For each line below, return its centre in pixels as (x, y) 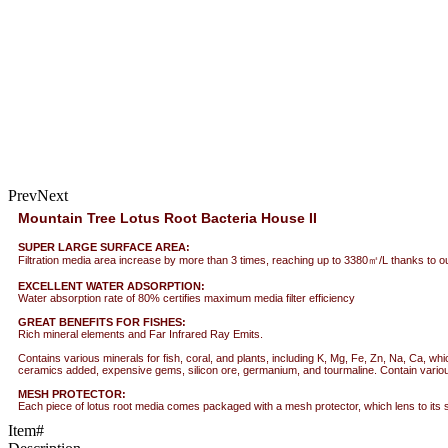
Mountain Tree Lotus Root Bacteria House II (167, 217)
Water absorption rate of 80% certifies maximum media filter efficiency (186, 297)
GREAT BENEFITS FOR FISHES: (102, 321)
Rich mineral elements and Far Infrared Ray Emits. (140, 333)
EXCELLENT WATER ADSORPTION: (111, 285)
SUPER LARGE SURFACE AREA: (104, 246)
